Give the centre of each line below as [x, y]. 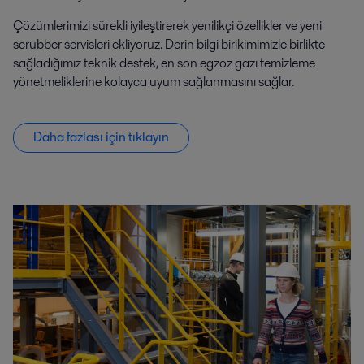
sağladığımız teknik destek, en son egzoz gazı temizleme [164, 63]
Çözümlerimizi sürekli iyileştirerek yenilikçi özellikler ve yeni [167, 26]
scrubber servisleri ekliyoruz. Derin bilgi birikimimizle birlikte [169, 45]
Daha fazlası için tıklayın [101, 137]
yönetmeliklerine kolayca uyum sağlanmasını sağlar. [154, 82]
